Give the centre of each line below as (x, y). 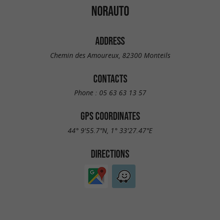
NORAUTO (110, 11)
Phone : (86, 93)
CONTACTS (110, 78)
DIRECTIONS (110, 153)
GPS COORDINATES (110, 116)
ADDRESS (110, 41)
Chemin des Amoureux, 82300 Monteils (110, 55)
